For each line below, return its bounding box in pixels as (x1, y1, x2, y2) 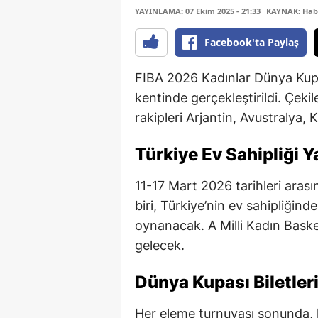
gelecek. (135, 238, 185, 253)
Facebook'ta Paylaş (204, 35, 299, 49)
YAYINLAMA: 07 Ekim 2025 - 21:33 (135, 6, 261, 17)
